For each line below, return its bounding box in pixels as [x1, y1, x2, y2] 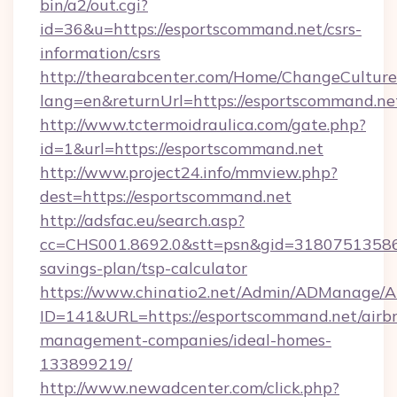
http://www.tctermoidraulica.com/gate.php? [40, 114, 366, 135]
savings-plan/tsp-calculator [40, 258, 247, 278]
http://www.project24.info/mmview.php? [40, 162, 338, 183]
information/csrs [40, 43, 160, 63]
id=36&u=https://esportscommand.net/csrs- [40, 19, 362, 39]
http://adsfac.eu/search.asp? [40, 210, 245, 230]
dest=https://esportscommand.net [40, 186, 292, 206]
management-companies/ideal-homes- [40, 330, 331, 350]
